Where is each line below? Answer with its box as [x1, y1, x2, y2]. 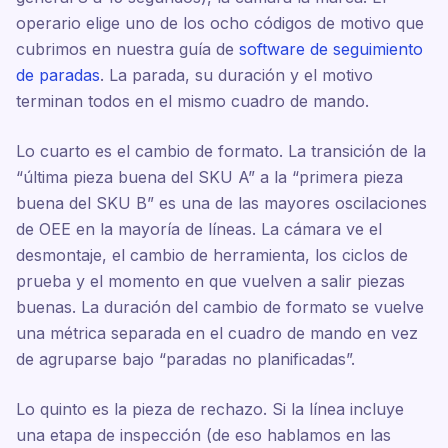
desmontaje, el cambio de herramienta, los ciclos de [16, 245, 408, 265]
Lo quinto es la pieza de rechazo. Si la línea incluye [16, 399, 404, 419]
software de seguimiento [239, 39, 423, 59]
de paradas [16, 65, 100, 85]
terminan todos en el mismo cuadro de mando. [16, 91, 369, 111]
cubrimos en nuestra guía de [16, 39, 239, 59]
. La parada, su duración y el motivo [100, 65, 373, 85]
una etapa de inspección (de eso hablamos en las [16, 425, 391, 445]
